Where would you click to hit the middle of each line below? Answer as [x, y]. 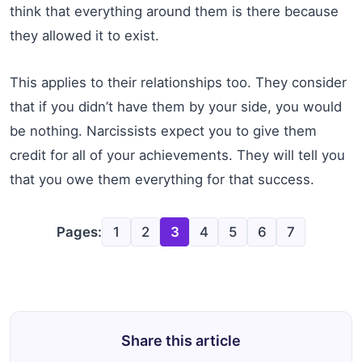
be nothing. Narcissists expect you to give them [163, 130]
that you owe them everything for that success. [162, 179]
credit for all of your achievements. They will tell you [177, 155]
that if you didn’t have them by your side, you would [176, 106]
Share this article [181, 340]
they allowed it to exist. [84, 35]
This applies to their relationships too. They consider [178, 82]
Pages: [79, 232]
